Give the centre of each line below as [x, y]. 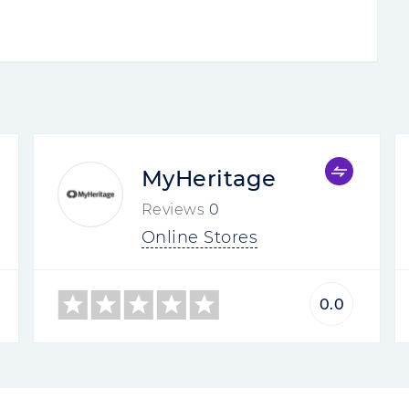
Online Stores [199, 237]
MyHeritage [209, 178]
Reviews [173, 210]
